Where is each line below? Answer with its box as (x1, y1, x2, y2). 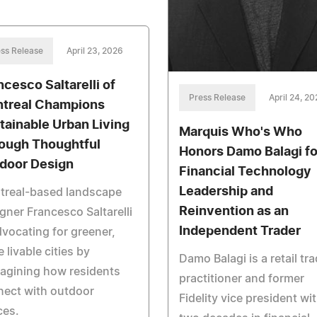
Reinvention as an (178, 204, 289, 218)
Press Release (188, 93, 246, 102)
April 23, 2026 (67, 46, 123, 55)
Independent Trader (178, 224, 301, 238)
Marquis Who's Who (178, 125, 302, 139)
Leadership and (178, 185, 273, 198)
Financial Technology (178, 165, 311, 178)
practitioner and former (178, 272, 304, 284)
